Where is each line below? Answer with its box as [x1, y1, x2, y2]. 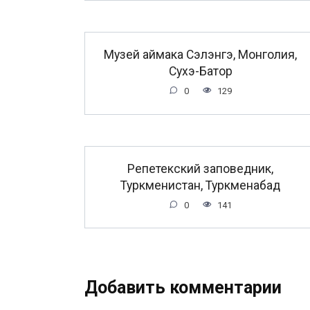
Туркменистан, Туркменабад [120, 178, 280, 192]
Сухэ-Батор [168, 64, 232, 78]
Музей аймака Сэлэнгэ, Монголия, [104, 47, 297, 62]
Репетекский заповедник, [127, 161, 273, 176]
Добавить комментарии [84, 277, 282, 298]
